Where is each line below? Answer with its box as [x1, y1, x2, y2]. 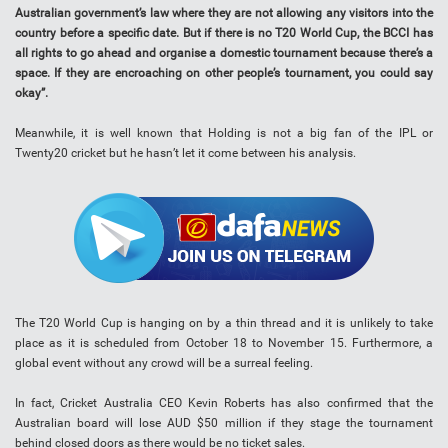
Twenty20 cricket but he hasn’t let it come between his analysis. [15, 146, 356, 161]
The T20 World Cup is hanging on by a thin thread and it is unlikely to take [15, 316, 433, 331]
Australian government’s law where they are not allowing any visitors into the [15, 6, 433, 21]
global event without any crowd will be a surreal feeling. [15, 356, 313, 371]
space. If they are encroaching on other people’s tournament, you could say [15, 66, 433, 81]
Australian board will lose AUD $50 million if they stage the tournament [15, 416, 433, 431]
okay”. [15, 86, 48, 101]
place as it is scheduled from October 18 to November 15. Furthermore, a [15, 336, 433, 351]
